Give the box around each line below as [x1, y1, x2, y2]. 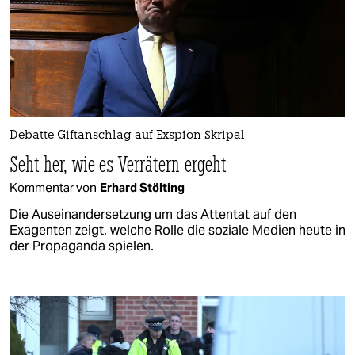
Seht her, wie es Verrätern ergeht [10, 149, 227, 177]
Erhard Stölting [100, 179, 185, 195]
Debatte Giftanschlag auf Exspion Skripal [10, 129, 245, 142]
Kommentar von [10, 179, 97, 195]
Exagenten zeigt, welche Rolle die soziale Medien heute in [10, 221, 345, 239]
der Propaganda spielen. [10, 237, 154, 254]
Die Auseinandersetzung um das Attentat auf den [10, 205, 296, 223]
